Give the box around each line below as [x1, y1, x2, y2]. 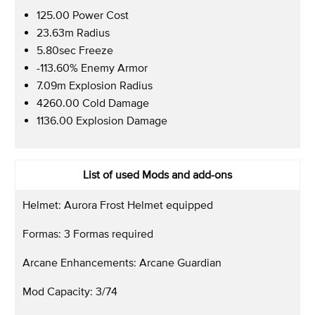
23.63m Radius [37, 25, 110, 39]
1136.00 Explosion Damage [37, 113, 167, 127]
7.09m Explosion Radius [37, 78, 153, 91]
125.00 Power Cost [37, 8, 129, 21]
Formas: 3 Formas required [22, 226, 153, 240]
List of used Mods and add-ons [83, 167, 232, 181]
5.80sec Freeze [37, 43, 113, 56]
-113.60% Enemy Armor [37, 60, 148, 74]
